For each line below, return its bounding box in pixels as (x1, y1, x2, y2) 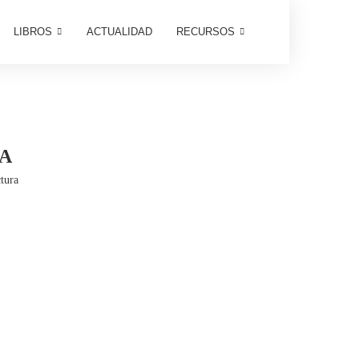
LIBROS (13, 26, 52, 38)
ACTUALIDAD (86, 26, 152, 38)
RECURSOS (175, 26, 235, 38)
